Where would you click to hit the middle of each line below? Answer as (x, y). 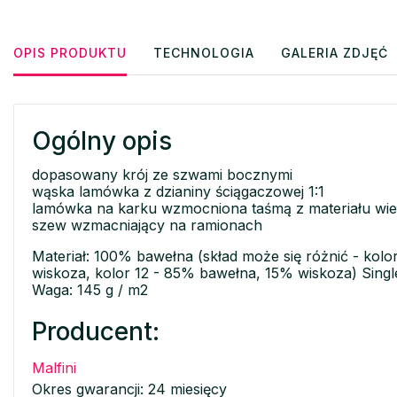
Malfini (54, 368)
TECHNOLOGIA (204, 53)
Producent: (96, 332)
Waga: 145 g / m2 (90, 290)
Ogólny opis (102, 141)
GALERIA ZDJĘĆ (335, 53)
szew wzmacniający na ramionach (147, 226)
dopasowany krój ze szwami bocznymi (162, 175)
